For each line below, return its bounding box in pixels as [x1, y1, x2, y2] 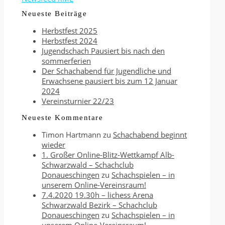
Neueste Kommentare [22, 114, 103, 122]
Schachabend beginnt [113, 130, 187, 140]
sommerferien [42, 56, 91, 66]
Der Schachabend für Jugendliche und [42, 66, 171, 76]
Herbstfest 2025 [42, 26, 97, 36]
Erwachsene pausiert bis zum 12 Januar [42, 76, 177, 86]
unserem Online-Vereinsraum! [42, 180, 146, 190]
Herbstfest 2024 [42, 36, 97, 46]
